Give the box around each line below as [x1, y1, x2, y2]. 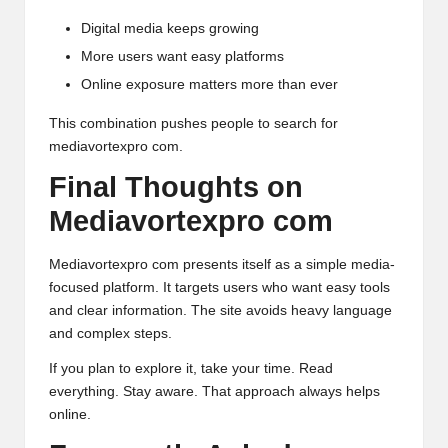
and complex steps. [49, 325, 172, 341]
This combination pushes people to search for [49, 116, 338, 132]
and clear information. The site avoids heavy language [49, 302, 392, 318]
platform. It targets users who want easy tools [99, 279, 390, 295]
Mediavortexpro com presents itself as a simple [49, 256, 351, 272]
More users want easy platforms [81, 49, 284, 65]
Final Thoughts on [49, 171, 303, 204]
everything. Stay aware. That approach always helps [49, 383, 380, 399]
